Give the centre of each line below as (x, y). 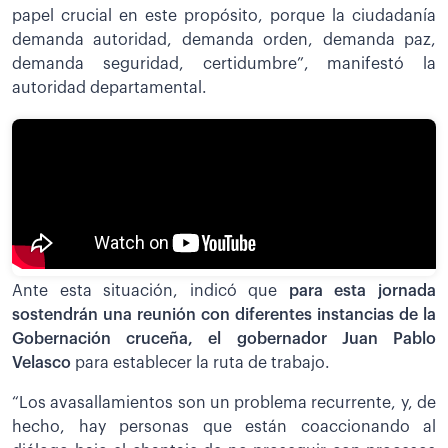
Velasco (43, 362)
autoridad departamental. (109, 87)
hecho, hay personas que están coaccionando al (224, 426)
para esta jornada (362, 290)
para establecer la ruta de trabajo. (202, 362)
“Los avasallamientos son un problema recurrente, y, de (224, 402)
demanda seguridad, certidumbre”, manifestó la (224, 63)
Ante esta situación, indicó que (150, 290)
